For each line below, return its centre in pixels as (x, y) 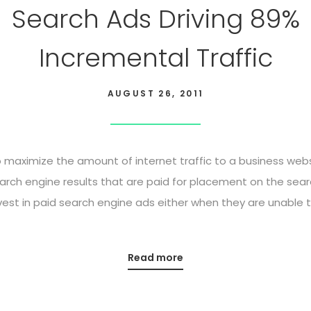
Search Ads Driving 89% (155, 19)
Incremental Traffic (155, 58)
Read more (155, 258)
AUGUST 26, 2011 (155, 93)
